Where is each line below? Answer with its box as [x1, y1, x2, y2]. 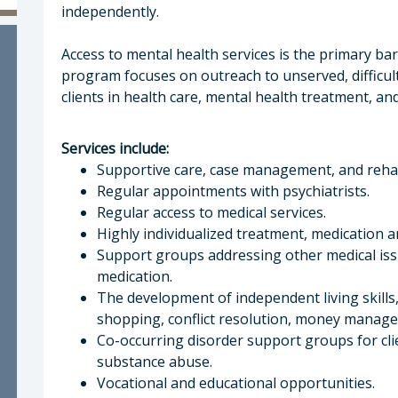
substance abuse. [97, 352, 212, 371]
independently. [61, 2, 159, 21]
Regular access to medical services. [97, 203, 326, 222]
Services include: [61, 139, 169, 158]
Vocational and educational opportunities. [97, 373, 375, 393]
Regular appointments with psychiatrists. [97, 181, 370, 201]
